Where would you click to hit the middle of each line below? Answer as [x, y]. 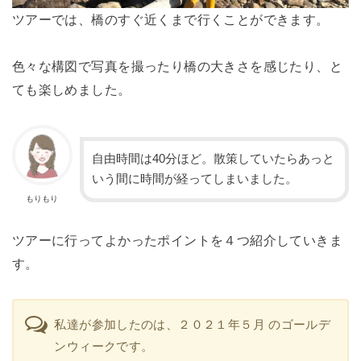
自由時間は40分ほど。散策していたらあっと [213, 159]
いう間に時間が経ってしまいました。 [194, 179]
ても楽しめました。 [71, 90]
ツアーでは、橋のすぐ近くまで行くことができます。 [170, 20]
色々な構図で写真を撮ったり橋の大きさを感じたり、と [177, 66]
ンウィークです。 [104, 346]
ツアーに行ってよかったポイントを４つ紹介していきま [177, 240]
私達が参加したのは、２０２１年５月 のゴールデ [193, 325]
